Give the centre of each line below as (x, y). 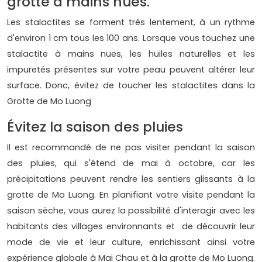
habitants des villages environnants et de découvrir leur (131, 227)
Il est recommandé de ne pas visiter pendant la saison (131, 148)
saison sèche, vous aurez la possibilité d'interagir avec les (131, 211)
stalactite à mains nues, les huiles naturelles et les (131, 54)
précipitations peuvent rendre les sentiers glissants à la (131, 179)
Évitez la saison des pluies (95, 127)
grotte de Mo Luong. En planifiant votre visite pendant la (131, 195)
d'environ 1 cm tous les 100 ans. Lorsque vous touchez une (131, 38)
